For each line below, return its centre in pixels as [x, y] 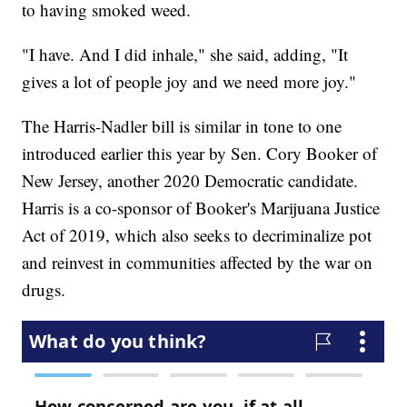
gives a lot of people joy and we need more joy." [189, 82]
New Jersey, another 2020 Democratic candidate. [190, 181]
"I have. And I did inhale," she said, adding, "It [185, 55]
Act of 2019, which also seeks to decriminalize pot [197, 235]
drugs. [44, 290]
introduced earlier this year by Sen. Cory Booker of [200, 154]
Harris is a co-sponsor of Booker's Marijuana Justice [201, 208]
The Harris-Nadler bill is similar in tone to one [182, 126]
